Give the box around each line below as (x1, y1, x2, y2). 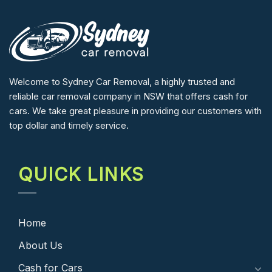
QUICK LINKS (18, 163, 144, 186)
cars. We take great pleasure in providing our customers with (9, 104, 262, 117)
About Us (18, 239, 63, 251)
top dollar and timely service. (9, 119, 129, 131)
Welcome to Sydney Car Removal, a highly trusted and (9, 75, 235, 87)
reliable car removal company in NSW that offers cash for (9, 90, 248, 102)
